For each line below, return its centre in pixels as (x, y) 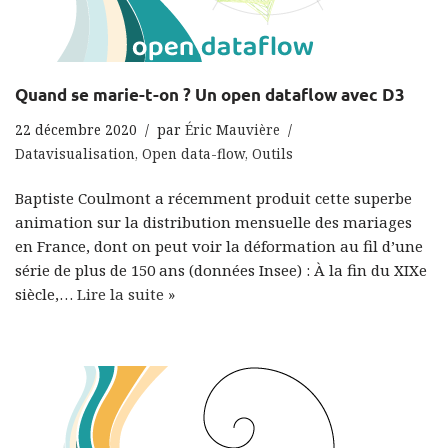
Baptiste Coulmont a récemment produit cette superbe (213, 198)
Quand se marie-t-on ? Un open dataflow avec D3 (210, 94)
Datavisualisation (75, 154)
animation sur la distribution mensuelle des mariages (213, 222)
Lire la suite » (126, 294)
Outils (272, 154)
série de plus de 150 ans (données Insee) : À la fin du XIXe (221, 270)
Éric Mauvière (232, 130)
